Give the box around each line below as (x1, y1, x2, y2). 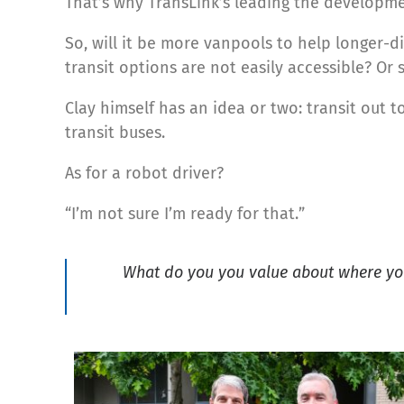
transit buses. (65, 122, 165, 142)
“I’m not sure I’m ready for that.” (65, 203, 305, 224)
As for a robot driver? (65, 162, 224, 183)
